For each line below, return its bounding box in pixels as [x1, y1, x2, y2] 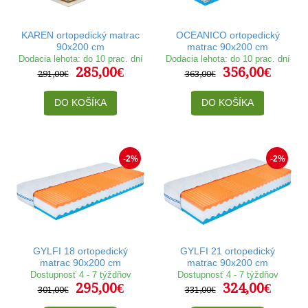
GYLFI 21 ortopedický [180, 245, 275, 256]
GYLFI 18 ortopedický [33, 245, 128, 256]
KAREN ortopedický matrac [21, 29, 140, 41]
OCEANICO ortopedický [175, 29, 280, 41]
